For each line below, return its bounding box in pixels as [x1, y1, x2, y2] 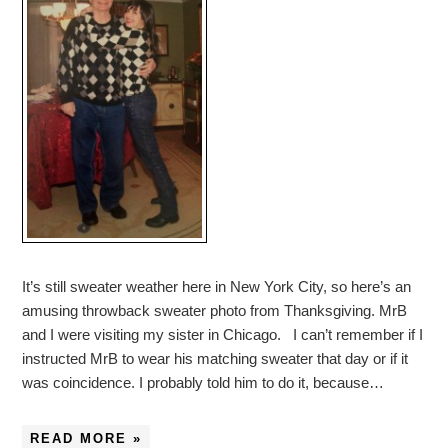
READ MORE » [30, 430, 143, 446]
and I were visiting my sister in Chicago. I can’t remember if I [22, 325, 424, 343]
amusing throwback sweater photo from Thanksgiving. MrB [22, 301, 408, 319]
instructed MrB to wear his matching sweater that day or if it [22, 349, 409, 367]
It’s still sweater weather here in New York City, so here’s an [22, 277, 412, 295]
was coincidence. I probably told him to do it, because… [22, 373, 385, 391]
